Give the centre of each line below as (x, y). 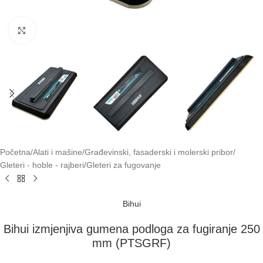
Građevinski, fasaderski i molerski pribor (159, 152)
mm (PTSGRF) (131, 243)
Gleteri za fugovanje (124, 165)
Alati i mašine (58, 152)
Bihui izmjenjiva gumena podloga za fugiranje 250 (131, 229)
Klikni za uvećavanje (72, 30)
